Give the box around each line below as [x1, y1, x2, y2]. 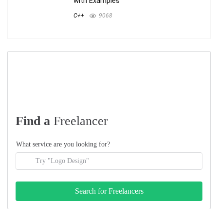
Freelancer [54, 113, 108, 128]
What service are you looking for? [16, 140, 110, 148]
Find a [16, 113, 54, 128]
